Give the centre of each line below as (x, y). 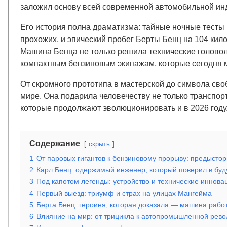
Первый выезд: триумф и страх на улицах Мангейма (124, 193)
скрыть (99, 144)
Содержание (55, 143)
